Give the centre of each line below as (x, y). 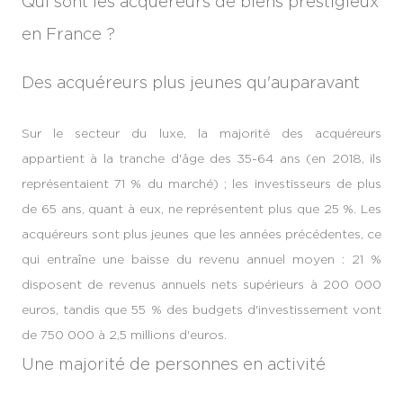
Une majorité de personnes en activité (174, 364)
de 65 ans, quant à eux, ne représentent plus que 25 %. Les (201, 208)
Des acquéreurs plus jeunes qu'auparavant (191, 82)
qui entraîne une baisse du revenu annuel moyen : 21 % (201, 258)
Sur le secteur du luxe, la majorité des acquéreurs (201, 132)
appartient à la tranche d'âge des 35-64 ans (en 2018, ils (201, 157)
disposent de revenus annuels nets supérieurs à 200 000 (201, 283)
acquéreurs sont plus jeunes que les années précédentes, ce (201, 233)
